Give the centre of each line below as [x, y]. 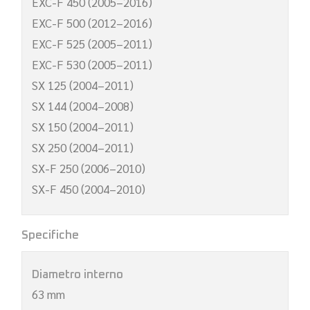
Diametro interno [78, 275]
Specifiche [51, 235]
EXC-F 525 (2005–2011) [92, 43]
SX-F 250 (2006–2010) [89, 168]
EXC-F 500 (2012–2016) [92, 22]
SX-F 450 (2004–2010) [89, 189]
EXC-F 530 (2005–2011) [92, 64]
